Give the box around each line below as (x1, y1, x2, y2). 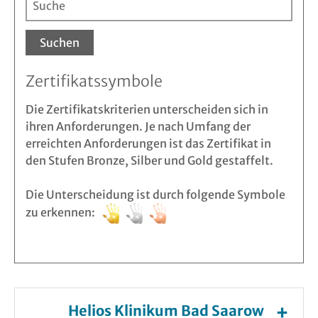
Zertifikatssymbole (26, 71, 163, 91)
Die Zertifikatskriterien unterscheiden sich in (26, 102, 268, 116)
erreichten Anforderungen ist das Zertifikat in (26, 136, 271, 150)
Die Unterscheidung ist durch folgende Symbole (26, 187, 285, 202)
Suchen (40, 35, 79, 50)
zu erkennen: (26, 205, 102, 220)
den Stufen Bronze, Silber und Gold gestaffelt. (26, 153, 273, 168)
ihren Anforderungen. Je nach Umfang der (26, 119, 251, 133)
